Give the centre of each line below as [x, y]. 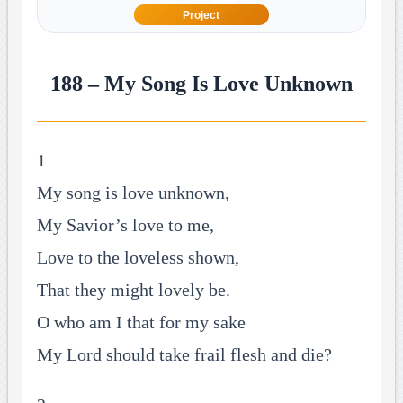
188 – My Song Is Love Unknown [201, 84]
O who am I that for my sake [141, 322]
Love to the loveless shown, [138, 258]
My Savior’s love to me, [125, 225]
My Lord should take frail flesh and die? [184, 355]
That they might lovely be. [133, 290]
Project [201, 15]
